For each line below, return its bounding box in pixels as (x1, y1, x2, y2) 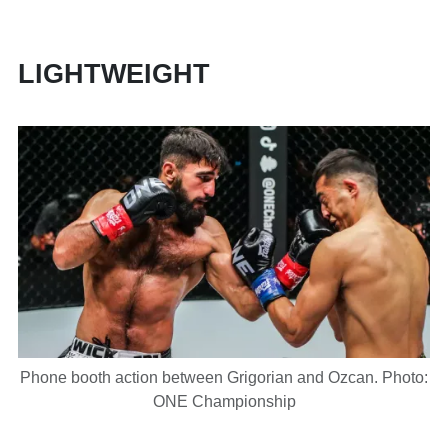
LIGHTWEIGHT (18, 59, 218, 90)
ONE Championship (152, 392, 296, 410)
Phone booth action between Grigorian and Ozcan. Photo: (20, 368, 428, 386)
